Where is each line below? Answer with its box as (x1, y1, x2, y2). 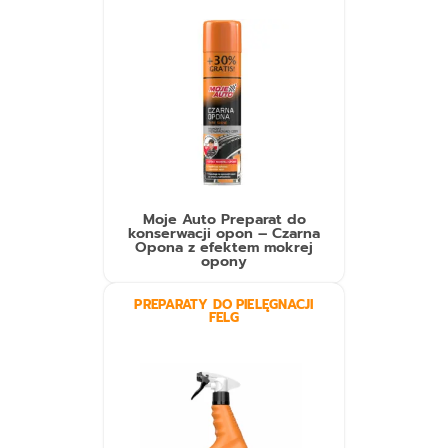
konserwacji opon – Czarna (128, 222, 320, 245)
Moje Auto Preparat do (142, 208, 306, 231)
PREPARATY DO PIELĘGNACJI (134, 295, 314, 315)
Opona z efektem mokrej (135, 236, 313, 259)
